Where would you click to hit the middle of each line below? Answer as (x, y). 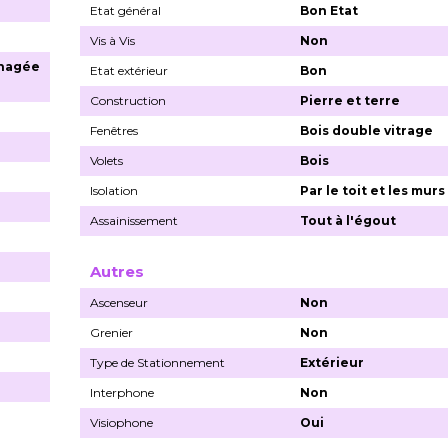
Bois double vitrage (367, 130)
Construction (128, 100)
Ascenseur (119, 302)
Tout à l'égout (348, 220)
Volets (106, 160)
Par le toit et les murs (373, 190)
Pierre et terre (350, 100)
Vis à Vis (112, 40)
